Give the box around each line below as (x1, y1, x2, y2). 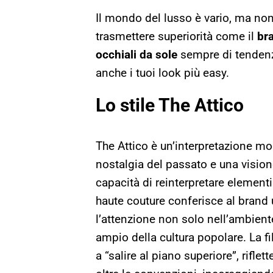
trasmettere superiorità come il (96, 29, 257, 43)
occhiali (96, 47, 136, 62)
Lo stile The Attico (96, 94, 244, 116)
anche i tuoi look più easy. (96, 65, 229, 80)
